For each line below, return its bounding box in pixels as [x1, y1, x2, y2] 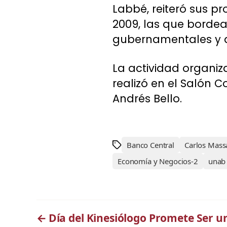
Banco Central [127, 139, 175, 150]
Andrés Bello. [112, 91, 182, 106]
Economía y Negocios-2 [118, 156, 198, 166]
